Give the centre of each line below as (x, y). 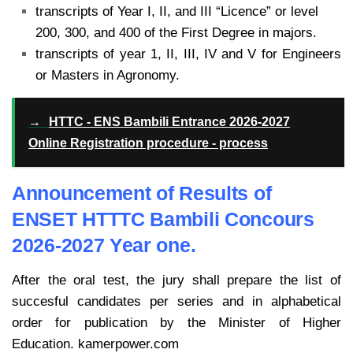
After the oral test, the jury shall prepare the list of (176, 281)
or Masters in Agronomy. (108, 76)
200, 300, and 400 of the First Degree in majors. (176, 33)
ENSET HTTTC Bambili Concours (163, 219)
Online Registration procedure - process (148, 143)
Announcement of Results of (142, 193)
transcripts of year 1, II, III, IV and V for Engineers (188, 54)
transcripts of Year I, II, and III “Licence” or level (177, 12)
